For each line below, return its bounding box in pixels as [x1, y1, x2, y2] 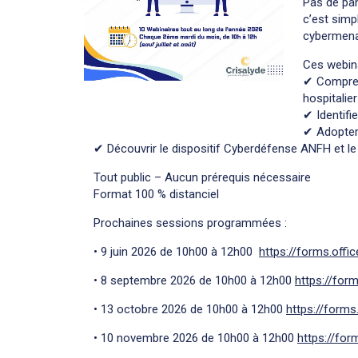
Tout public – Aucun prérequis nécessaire [93, 169, 311, 185]
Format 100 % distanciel [93, 186, 219, 201]
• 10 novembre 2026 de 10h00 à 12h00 [93, 330, 297, 345]
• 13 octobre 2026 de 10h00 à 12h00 [93, 301, 286, 316]
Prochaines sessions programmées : [93, 215, 287, 230]
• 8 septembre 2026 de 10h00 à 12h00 [93, 272, 295, 288]
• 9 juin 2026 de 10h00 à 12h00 [93, 244, 259, 259]
